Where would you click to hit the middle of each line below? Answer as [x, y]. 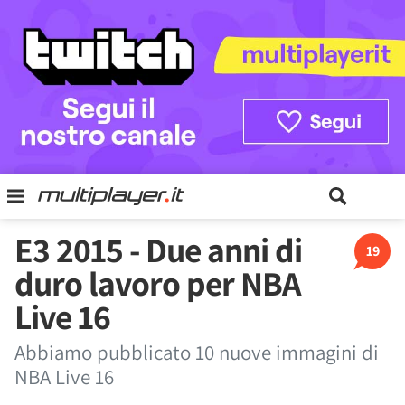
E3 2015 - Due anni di [158, 250]
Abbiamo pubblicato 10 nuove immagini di [197, 353]
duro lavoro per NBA [157, 283]
